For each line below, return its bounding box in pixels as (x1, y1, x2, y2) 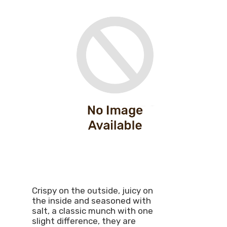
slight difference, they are (32, 216, 136, 226)
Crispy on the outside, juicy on (32, 185, 154, 196)
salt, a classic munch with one (32, 206, 154, 216)
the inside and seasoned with (32, 196, 152, 206)
